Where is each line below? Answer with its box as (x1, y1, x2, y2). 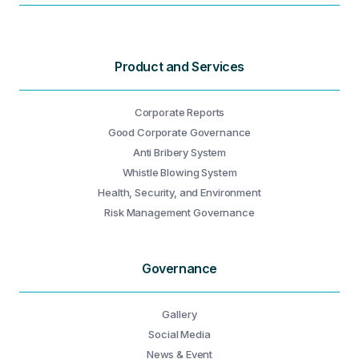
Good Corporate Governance (107, 126, 252, 139)
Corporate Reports (134, 106, 225, 119)
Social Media (148, 328, 211, 341)
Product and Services (115, 58, 244, 75)
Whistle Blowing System (122, 166, 237, 179)
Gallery (162, 308, 197, 321)
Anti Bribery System (132, 146, 227, 159)
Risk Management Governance (104, 206, 255, 219)
